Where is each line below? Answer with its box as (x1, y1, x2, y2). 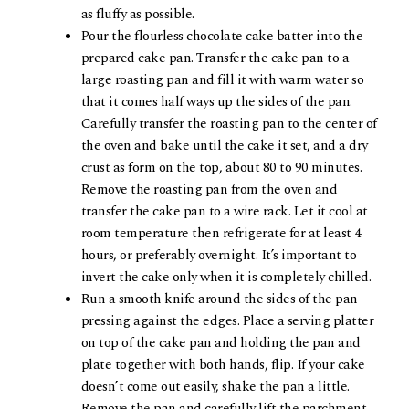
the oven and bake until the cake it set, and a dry (80, 135, 368, 157)
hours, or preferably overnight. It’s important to (80, 245, 357, 267)
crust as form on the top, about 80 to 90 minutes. (80, 157, 362, 179)
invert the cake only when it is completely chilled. (80, 267, 372, 288)
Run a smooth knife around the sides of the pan (80, 288, 358, 310)
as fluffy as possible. (80, 4, 194, 26)
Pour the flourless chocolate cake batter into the (80, 26, 363, 47)
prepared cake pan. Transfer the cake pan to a (80, 47, 350, 69)
